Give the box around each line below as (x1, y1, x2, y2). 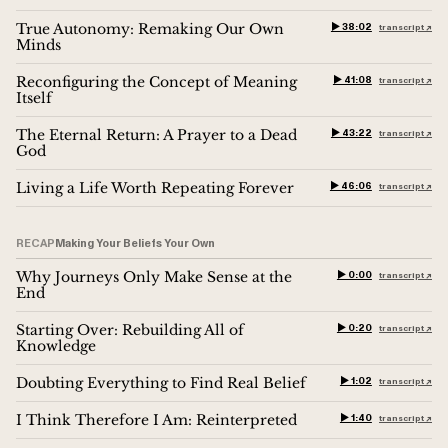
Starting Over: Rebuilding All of (16, 320, 244, 339)
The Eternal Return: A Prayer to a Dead (16, 125, 297, 144)
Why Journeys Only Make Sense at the (16, 267, 292, 286)
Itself (16, 88, 52, 107)
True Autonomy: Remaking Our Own (16, 19, 284, 38)
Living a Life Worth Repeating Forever (16, 178, 294, 197)
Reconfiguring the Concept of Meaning (16, 72, 297, 91)
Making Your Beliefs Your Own (55, 236, 215, 250)
